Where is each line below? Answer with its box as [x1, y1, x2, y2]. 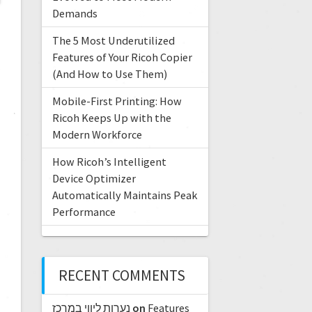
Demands [52, 6, 97, 21]
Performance [52, 205, 116, 219]
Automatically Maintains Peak [52, 188, 197, 203]
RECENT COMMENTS [58, 266, 185, 286]
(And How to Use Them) [52, 67, 167, 81]
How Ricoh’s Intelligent [52, 155, 166, 169]
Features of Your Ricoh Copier [52, 50, 192, 65]
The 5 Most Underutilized [52, 33, 175, 48]
